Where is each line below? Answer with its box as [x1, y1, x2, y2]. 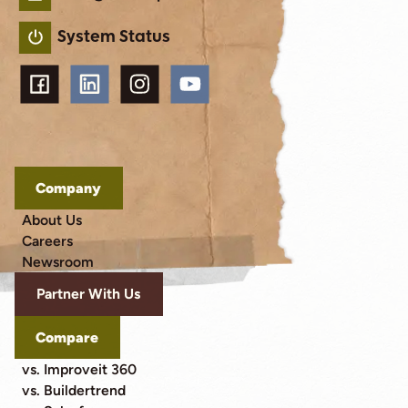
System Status [56, 26, 170, 48]
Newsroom [21, 252, 94, 270]
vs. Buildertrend [21, 381, 126, 399]
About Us [21, 210, 82, 229]
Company [36, 178, 102, 197]
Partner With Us [36, 285, 141, 303]
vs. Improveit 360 [21, 360, 137, 378]
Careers [21, 231, 73, 250]
